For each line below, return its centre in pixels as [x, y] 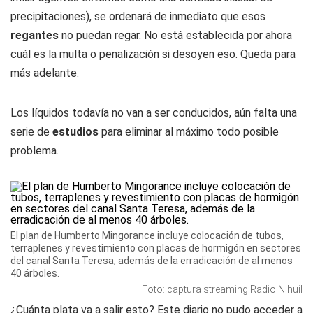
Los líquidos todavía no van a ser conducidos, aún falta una [154, 113]
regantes [35, 35]
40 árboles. [35, 273]
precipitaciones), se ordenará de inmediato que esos [138, 16]
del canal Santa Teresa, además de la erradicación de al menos [152, 261]
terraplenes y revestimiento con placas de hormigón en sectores [156, 248]
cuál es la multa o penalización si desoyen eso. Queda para [153, 54]
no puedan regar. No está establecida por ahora [175, 35]
